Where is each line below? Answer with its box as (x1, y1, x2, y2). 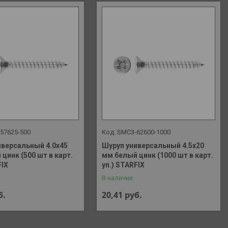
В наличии (102, 174, 133, 182)
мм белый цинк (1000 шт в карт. (102, 151, 214, 160)
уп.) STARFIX (102, 161, 145, 169)
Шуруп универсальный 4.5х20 (102, 141, 205, 150)
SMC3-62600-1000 (117, 128, 171, 136)
